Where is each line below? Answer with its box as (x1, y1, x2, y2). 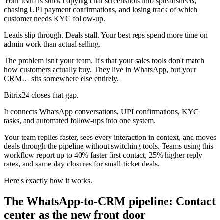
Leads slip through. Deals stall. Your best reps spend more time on (4, 31, 208, 40)
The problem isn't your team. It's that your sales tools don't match (4, 56, 204, 65)
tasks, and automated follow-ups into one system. (4, 116, 158, 125)
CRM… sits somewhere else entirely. (4, 74, 119, 83)
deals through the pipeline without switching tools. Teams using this (4, 142, 213, 151)
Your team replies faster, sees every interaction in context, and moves (4, 133, 216, 142)
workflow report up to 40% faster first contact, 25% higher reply (4, 151, 202, 160)
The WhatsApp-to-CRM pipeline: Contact (4, 195, 216, 208)
